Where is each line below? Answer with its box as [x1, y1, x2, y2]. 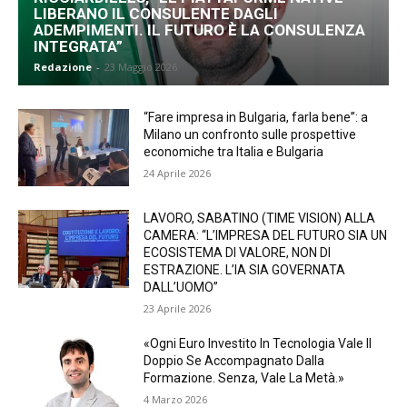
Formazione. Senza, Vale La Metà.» [144, 371, 345, 386]
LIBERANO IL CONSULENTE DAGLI [34, 4, 278, 23]
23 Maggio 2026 [104, 59, 177, 74]
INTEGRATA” [34, 36, 123, 55]
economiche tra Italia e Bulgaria [144, 144, 324, 159]
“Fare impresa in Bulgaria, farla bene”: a [144, 109, 369, 124]
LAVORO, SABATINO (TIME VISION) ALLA [144, 211, 376, 226]
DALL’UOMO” [144, 280, 219, 295]
